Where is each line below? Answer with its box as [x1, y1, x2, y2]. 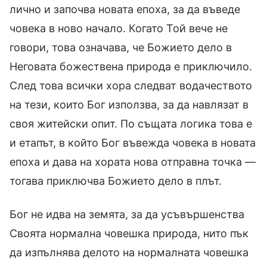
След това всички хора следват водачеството [10, 79, 252, 92]
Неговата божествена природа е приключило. [10, 60, 252, 73]
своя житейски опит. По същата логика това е [10, 117, 252, 130]
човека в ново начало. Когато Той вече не [10, 21, 228, 35]
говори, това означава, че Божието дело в [10, 41, 232, 54]
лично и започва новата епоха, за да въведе [10, 2, 240, 15]
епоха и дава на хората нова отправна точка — [10, 155, 256, 168]
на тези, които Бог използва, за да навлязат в [10, 98, 249, 111]
